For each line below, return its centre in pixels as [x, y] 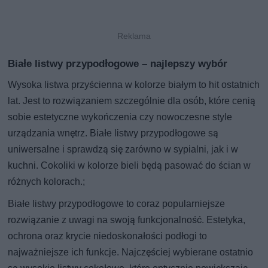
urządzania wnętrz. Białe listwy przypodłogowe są [113, 133]
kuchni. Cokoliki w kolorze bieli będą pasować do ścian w [130, 166]
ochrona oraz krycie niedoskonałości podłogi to [108, 236]
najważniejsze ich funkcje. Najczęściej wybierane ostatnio [131, 252]
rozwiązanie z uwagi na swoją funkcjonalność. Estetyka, [127, 220]
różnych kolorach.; [47, 182]
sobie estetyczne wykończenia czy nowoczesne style [120, 117]
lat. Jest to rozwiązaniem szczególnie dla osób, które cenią [132, 101]
